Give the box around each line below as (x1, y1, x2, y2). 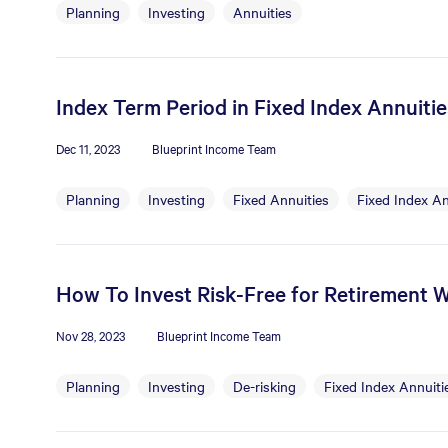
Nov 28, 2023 (56, 326, 125, 344)
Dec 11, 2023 (56, 139, 120, 157)
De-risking (233, 376, 296, 396)
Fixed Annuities (233, 189, 329, 209)
